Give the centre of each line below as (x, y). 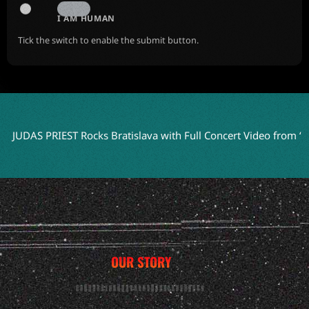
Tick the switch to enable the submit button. (108, 40)
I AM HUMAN (87, 19)
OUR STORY (141, 262)
